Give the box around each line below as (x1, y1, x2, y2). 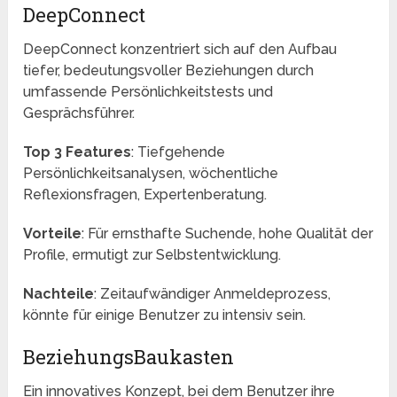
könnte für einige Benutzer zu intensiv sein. (23, 307, 307, 324)
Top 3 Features (23, 144, 132, 161)
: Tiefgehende (131, 144, 226, 161)
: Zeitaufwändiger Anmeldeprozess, (94, 285, 331, 303)
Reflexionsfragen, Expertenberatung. (23, 186, 268, 204)
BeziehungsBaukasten (23, 344, 235, 370)
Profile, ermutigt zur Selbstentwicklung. (23, 246, 282, 264)
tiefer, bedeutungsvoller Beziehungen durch (23, 62, 315, 80)
